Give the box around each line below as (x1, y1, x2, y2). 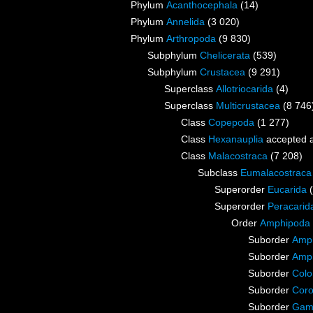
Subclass (198, 167, 240, 179)
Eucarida (268, 184, 307, 196)
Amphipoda (260, 217, 310, 229)
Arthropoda (166, 33, 216, 45)
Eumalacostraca (240, 167, 312, 179)
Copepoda (208, 117, 254, 129)
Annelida (166, 16, 205, 28)
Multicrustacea (216, 100, 280, 112)
